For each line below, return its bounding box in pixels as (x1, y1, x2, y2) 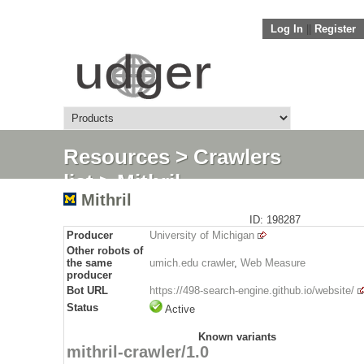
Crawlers (193, 145, 281, 169)
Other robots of (67, 245, 143, 257)
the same (67, 257, 112, 269)
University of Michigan (149, 229, 254, 241)
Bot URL (67, 284, 108, 297)
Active (162, 303, 195, 315)
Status (67, 301, 98, 314)
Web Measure (240, 257, 305, 269)
